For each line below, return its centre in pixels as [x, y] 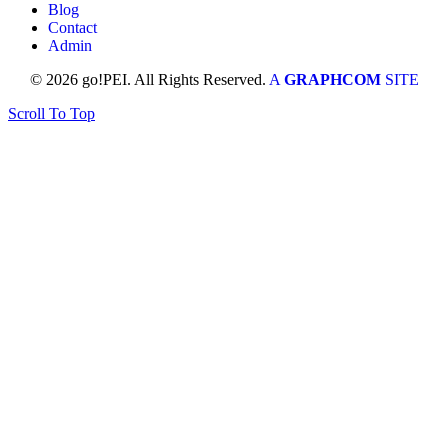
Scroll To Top [51, 113]
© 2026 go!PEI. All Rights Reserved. [149, 79]
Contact [72, 27]
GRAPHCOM [334, 79]
